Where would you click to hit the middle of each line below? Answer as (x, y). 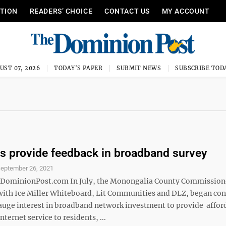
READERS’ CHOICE (61, 11)
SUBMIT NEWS (139, 68)
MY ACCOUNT (186, 11)
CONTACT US (127, 11)
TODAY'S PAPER (78, 68)
